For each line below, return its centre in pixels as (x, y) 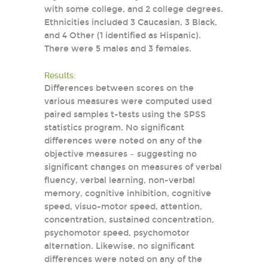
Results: (60, 75)
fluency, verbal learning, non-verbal (120, 180)
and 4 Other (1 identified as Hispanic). (123, 36)
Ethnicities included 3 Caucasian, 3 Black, (131, 22)
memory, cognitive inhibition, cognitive (128, 194)
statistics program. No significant (114, 128)
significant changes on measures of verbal (133, 167)
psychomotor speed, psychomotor (117, 233)
